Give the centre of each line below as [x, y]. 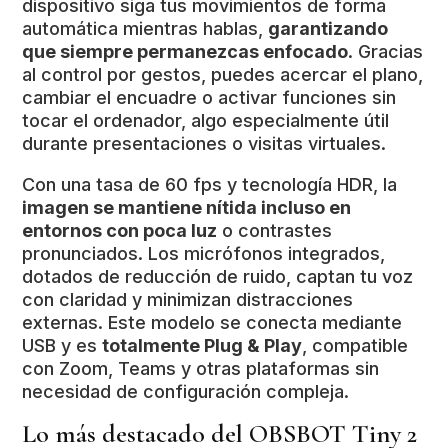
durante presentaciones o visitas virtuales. [204, 143]
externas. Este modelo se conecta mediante [212, 322]
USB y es [62, 345]
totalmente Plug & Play [202, 345]
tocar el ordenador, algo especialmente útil [206, 120]
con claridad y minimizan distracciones [188, 299]
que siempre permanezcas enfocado [185, 51]
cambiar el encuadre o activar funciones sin [209, 97]
